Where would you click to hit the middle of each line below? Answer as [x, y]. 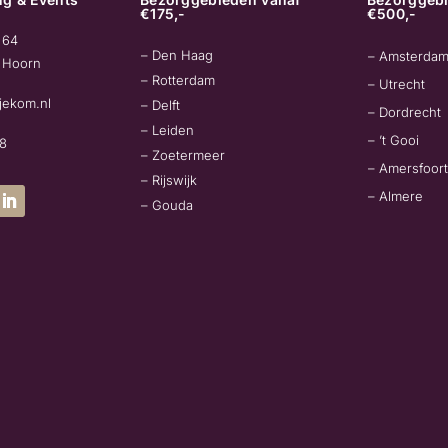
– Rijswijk [169, 180]
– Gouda [167, 205]
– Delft [161, 105]
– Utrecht [396, 84]
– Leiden [168, 130]
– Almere [395, 196]
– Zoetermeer [183, 155]
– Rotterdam [178, 80]
